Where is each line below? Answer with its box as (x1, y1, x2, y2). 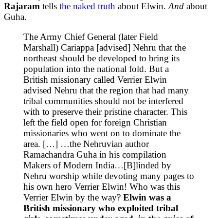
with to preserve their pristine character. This (23, 106, 187, 117)
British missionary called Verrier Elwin (23, 74, 167, 85)
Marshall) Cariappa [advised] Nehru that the (23, 42, 186, 53)
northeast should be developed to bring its (23, 53, 180, 63)
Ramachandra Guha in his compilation (23, 149, 166, 160)
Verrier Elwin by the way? (23, 192, 123, 202)
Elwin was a (123, 192, 171, 202)
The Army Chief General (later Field (23, 31, 158, 42)
